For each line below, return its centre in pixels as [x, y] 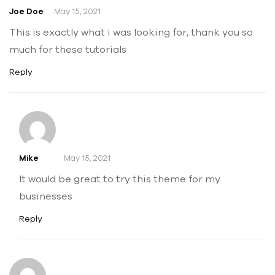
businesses [46, 196]
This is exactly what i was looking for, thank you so [131, 32]
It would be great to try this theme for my [120, 178]
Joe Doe [26, 11]
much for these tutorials [68, 49]
